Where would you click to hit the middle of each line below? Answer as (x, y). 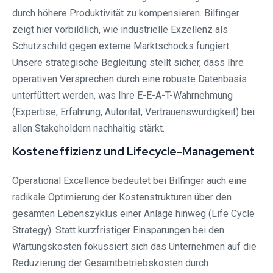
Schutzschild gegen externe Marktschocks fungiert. (122, 46)
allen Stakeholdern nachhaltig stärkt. (88, 129)
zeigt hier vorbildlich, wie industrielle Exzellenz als (120, 30)
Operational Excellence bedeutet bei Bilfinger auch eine (129, 181)
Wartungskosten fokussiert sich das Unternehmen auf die (134, 247)
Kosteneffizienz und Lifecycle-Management (133, 152)
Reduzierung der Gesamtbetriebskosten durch (110, 263)
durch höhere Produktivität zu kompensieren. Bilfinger (126, 13)
